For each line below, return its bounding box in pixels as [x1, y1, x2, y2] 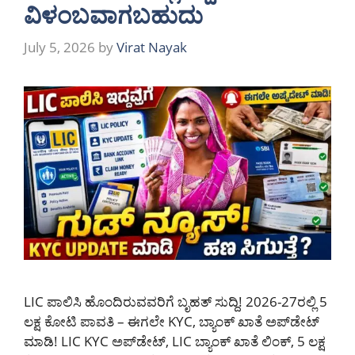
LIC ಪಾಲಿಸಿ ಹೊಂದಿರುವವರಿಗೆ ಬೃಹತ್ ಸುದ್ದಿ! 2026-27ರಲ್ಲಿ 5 [24, 292, 327, 311]
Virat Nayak [116, 38, 187, 57]
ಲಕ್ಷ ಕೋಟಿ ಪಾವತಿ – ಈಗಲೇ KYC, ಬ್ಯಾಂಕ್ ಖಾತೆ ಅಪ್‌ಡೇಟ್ [24, 311, 319, 330]
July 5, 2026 [24, 38, 95, 57]
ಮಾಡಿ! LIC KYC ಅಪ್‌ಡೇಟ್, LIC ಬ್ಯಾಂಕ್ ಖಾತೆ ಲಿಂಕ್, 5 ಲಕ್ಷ [24, 331, 326, 350]
